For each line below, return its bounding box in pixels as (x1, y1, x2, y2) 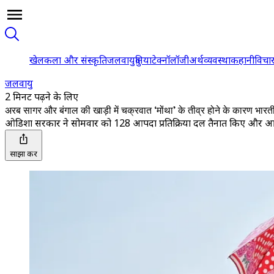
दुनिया (135, 53, 152, 67)
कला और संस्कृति (44, 53, 107, 67)
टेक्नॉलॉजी (152, 53, 189, 67)
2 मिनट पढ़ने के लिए (5, 90, 78, 103)
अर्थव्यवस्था (189, 53, 231, 67)
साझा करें (10, 148, 37, 159)
